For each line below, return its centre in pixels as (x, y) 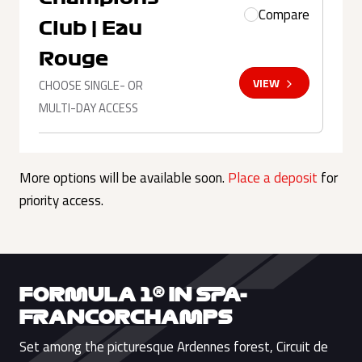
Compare (284, 14)
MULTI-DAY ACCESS (88, 107)
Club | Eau (90, 27)
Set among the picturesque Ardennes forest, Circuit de (174, 346)
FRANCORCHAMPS (126, 316)
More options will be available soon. (124, 178)
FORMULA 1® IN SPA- (133, 293)
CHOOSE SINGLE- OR (91, 85)
